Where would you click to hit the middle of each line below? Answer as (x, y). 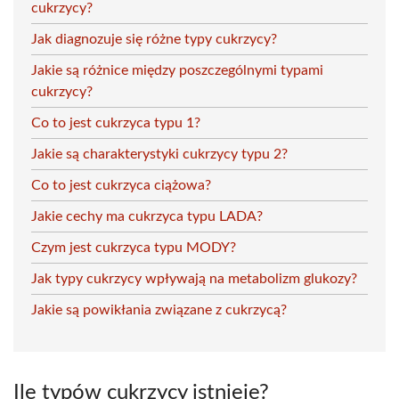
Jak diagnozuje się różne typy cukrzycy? (154, 39)
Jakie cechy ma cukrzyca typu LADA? (147, 216)
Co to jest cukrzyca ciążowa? (121, 185)
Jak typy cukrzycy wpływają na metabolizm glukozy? (194, 278)
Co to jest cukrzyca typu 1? (116, 122)
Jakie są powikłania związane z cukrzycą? (159, 309)
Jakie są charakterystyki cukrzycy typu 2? (159, 154)
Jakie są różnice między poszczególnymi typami (177, 70)
